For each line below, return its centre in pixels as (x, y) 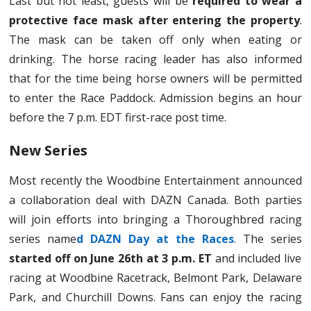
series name (43, 238)
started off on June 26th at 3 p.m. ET (110, 258)
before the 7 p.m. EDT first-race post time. (118, 117)
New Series (49, 150)
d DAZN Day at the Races (155, 238)
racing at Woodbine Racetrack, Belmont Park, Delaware (155, 277)
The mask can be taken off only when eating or (155, 39)
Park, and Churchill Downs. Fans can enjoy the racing (155, 297)
